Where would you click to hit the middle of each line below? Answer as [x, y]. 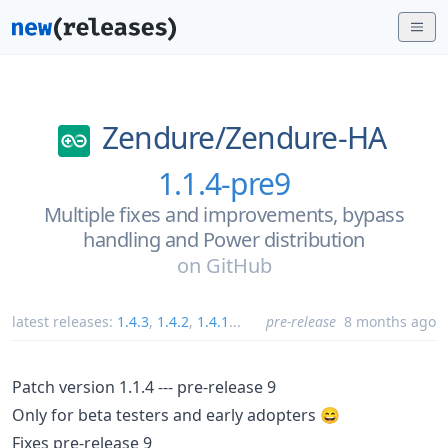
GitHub [238, 265]
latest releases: [64, 321]
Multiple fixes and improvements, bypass [224, 214]
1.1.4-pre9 [224, 183]
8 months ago [390, 321]
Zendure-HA [305, 137]
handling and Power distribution [224, 239]
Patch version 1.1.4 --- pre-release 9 [144, 386]
